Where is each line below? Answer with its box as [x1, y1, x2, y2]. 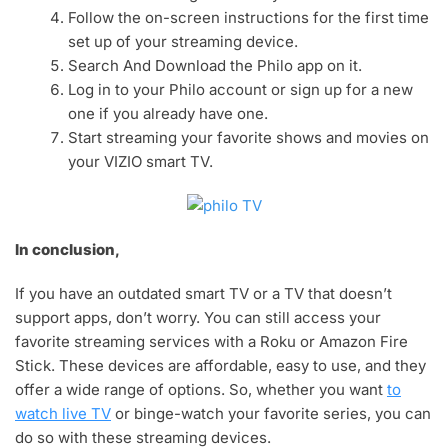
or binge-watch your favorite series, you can [111, 404, 431, 424]
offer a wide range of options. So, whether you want [15, 380, 387, 400]
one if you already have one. [68, 104, 269, 124]
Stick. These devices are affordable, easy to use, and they [15, 356, 426, 376]
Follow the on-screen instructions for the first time [68, 8, 430, 28]
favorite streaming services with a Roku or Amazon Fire [15, 332, 408, 352]
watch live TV [15, 404, 111, 424]
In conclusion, [15, 240, 120, 260]
